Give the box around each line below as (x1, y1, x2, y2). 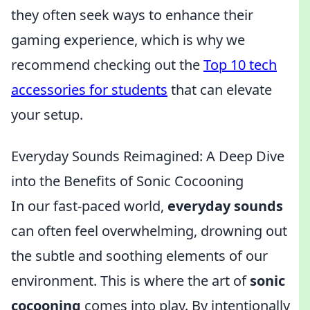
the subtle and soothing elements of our (11, 246, 268, 265)
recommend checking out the (11, 55, 203, 74)
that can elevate (167, 80, 272, 99)
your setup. (11, 105, 83, 124)
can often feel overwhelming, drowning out (11, 221, 287, 240)
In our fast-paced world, (11, 197, 167, 215)
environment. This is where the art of (11, 271, 250, 290)
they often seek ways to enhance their (11, 6, 253, 24)
